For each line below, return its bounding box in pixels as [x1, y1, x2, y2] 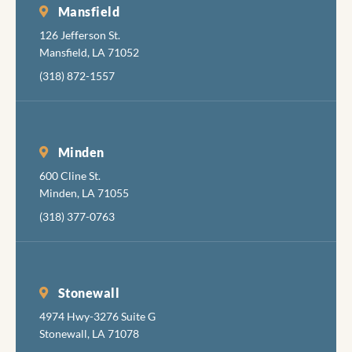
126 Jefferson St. [39, 27, 120, 42]
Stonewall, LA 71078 [39, 326, 139, 340]
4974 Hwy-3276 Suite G [39, 309, 156, 323]
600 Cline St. [39, 168, 101, 182]
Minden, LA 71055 [39, 185, 129, 200]
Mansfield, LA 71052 [39, 45, 139, 59]
